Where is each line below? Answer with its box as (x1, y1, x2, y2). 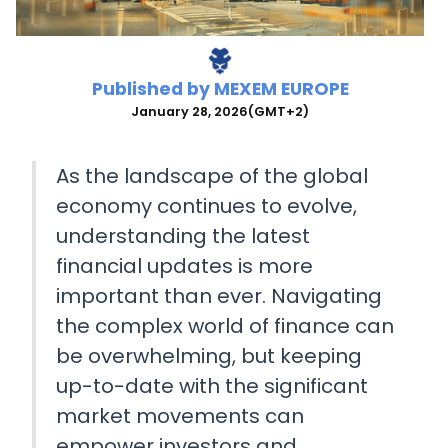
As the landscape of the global (56, 162, 368, 191)
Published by (91, 77, 214, 102)
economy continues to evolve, (56, 192, 357, 221)
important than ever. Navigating (56, 282, 382, 311)
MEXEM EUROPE (213, 77, 349, 102)
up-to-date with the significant (56, 372, 368, 401)
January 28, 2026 (131, 103, 248, 121)
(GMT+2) (248, 103, 309, 121)
